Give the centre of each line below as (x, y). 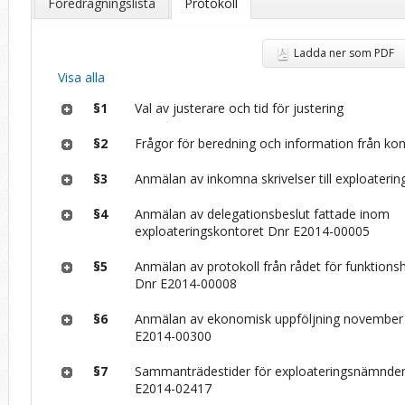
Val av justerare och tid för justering (240, 108)
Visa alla (82, 77)
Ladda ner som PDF (344, 52)
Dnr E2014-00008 (186, 283)
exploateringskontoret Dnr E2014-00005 (253, 231)
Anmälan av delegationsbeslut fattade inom (263, 213)
